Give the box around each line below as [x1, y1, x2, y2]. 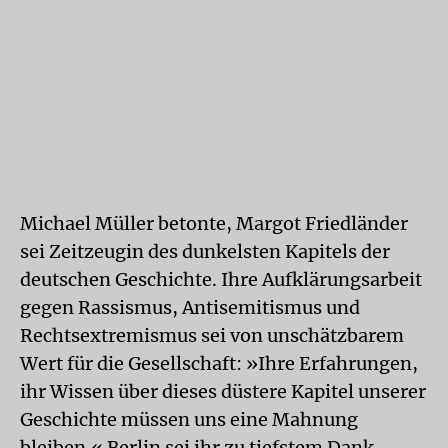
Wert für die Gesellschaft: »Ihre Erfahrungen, [20, 352, 418, 375]
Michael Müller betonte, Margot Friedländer [20, 212, 408, 235]
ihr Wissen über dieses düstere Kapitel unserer [20, 380, 426, 403]
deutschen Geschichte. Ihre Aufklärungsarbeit [20, 268, 422, 291]
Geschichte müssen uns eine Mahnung [20, 408, 358, 431]
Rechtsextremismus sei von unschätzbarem [20, 324, 404, 347]
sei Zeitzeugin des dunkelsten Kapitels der [20, 240, 390, 263]
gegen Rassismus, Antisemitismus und [20, 296, 360, 319]
